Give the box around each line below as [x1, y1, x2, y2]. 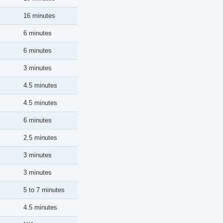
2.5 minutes [23, 134, 57, 141]
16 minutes [23, 12, 55, 19]
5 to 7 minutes [23, 186, 65, 194]
